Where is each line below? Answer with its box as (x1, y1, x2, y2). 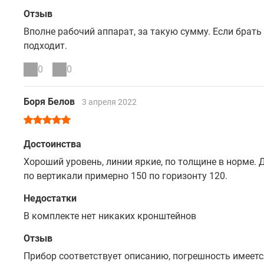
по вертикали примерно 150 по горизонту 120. (24, 170, 227, 181)
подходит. (24, 40, 67, 51)
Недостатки (24, 193, 77, 204)
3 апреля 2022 (82, 97, 137, 107)
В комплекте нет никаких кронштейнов (24, 210, 196, 222)
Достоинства (24, 138, 81, 150)
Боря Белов (24, 96, 77, 107)
